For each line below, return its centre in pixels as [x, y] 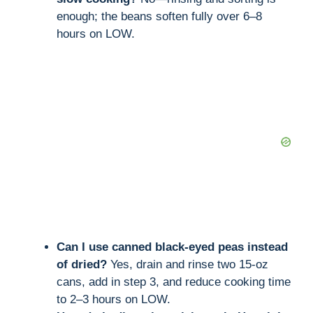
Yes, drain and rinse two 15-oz [188, 264]
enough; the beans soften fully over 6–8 [159, 16]
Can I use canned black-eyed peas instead [172, 247]
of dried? [82, 264]
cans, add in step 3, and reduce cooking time [174, 282]
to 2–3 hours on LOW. [114, 299]
